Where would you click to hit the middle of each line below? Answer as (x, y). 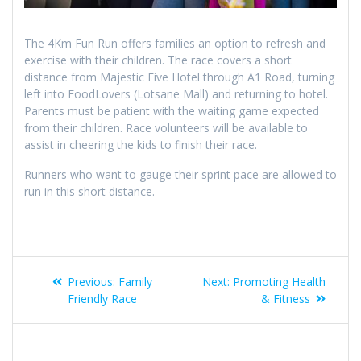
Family (135, 281)
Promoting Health (279, 281)
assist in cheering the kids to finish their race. (141, 144)
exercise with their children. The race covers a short (158, 60)
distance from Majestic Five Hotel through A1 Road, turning (179, 77)
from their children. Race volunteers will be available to (166, 127)
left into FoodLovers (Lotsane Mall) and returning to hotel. (176, 93)
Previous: (91, 281)
